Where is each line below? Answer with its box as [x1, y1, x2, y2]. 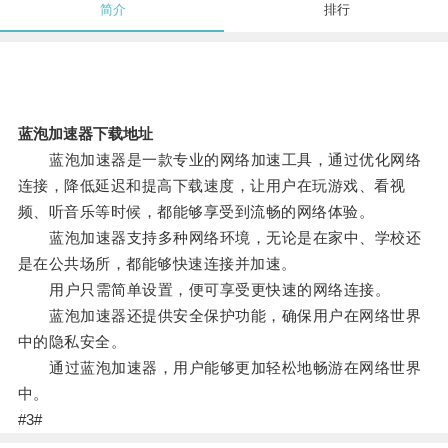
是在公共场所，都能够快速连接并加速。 [17, 255, 297, 273]
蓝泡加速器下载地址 [17, 125, 153, 143]
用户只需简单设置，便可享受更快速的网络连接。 [17, 281, 391, 299]
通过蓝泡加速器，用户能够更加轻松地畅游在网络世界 [17, 359, 422, 377]
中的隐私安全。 [17, 333, 127, 351]
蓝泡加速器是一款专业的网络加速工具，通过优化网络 [17, 151, 422, 169]
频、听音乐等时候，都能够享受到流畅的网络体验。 [17, 203, 375, 221]
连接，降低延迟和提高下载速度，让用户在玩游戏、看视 [17, 177, 406, 195]
